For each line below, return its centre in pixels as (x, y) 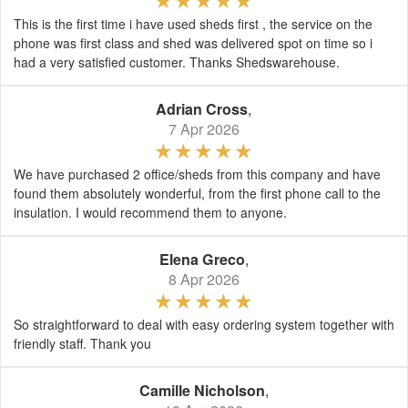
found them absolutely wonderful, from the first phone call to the (197, 194)
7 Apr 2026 (204, 129)
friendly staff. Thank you (82, 344)
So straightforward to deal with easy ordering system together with (204, 325)
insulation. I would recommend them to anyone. (150, 213)
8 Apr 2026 (204, 280)
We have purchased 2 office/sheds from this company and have (197, 174)
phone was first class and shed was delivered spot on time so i (193, 43)
